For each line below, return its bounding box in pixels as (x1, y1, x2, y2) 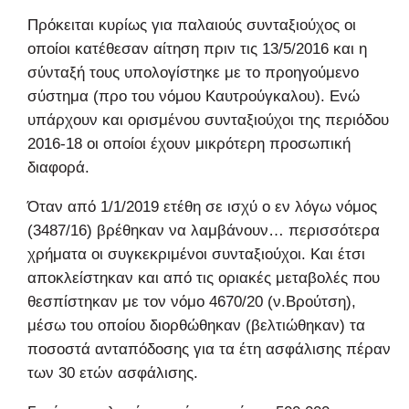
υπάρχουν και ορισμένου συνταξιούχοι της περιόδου (27, 110, 389, 129)
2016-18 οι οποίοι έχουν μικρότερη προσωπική (27, 134, 351, 152)
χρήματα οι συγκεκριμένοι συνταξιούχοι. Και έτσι (27, 245, 365, 263)
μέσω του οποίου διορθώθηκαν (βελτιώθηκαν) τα (27, 316, 365, 334)
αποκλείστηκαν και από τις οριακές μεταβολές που (27, 268, 380, 287)
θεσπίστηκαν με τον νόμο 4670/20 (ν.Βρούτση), (27, 292, 356, 310)
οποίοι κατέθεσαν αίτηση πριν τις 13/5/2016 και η (27, 39, 367, 58)
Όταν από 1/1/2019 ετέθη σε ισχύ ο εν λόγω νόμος (27, 197, 377, 215)
